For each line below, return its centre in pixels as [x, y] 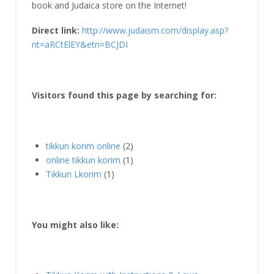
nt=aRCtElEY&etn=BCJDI [80, 45]
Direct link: [55, 31]
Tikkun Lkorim [74, 174]
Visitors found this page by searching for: [124, 95]
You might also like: [75, 224]
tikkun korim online [83, 146]
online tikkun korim [83, 160]
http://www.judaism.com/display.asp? [155, 31]
